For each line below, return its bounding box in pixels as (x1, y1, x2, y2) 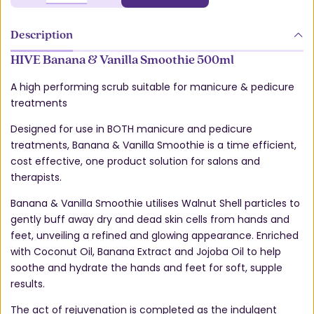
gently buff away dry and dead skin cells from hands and (11, 212, 289, 227)
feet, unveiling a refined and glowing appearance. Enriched (11, 228, 299, 243)
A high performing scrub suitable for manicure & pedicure (11, 80, 294, 95)
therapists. (11, 170, 62, 185)
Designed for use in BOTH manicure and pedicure (11, 122, 252, 137)
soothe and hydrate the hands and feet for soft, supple (11, 261, 282, 275)
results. (11, 277, 45, 292)
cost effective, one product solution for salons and (11, 154, 260, 169)
